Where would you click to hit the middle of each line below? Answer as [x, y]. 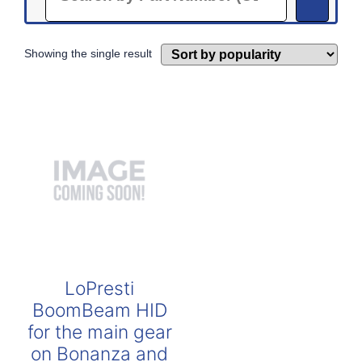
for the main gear [99, 332]
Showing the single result [88, 54]
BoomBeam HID [99, 310]
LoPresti [100, 288]
